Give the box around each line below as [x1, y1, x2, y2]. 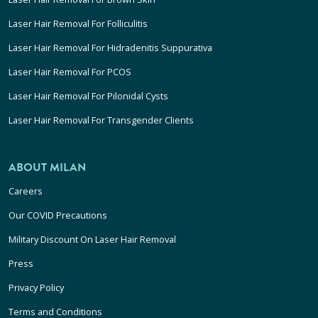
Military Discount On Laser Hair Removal [9, 233, 176, 246]
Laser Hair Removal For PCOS [9, 65, 131, 78]
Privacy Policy [9, 281, 64, 294]
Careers [9, 185, 43, 197]
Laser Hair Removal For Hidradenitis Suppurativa [9, 41, 212, 54]
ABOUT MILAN [9, 159, 86, 176]
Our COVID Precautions [9, 209, 107, 221]
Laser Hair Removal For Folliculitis [9, 17, 148, 30]
